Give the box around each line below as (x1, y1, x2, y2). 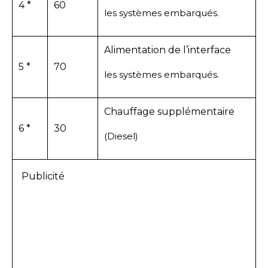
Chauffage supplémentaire (104, 105, 234, 117)
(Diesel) (104, 130, 138, 142)
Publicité (22, 170, 65, 182)
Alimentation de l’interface (104, 44, 231, 56)
